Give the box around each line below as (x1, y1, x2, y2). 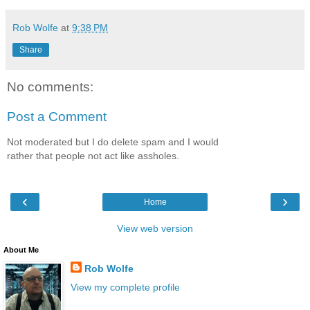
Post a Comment (7, 109, 107, 125)
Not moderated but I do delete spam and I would (7, 136, 219, 147)
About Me (3, 246, 39, 255)
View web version (117, 223, 193, 235)
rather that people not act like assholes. (7, 149, 179, 161)
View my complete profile (70, 282, 180, 293)
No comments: (7, 79, 93, 94)
